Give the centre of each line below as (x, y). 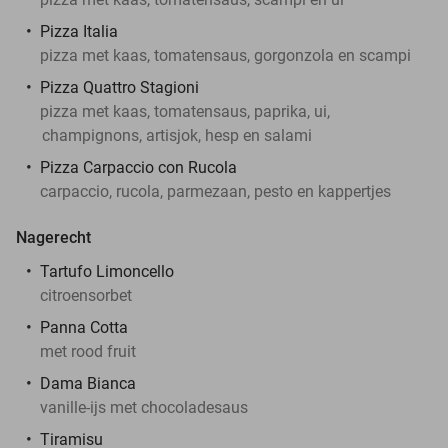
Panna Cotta (84, 327)
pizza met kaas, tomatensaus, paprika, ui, (185, 111)
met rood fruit (88, 351)
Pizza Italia (79, 31)
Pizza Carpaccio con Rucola (138, 167)
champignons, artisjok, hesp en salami (177, 135)
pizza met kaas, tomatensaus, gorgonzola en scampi (225, 55)
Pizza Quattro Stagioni (119, 87)
